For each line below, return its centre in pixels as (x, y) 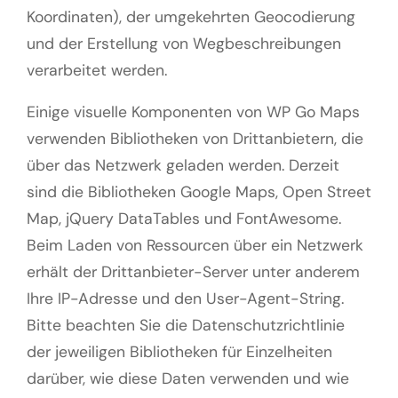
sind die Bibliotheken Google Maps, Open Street (199, 192)
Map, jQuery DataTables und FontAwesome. (184, 219)
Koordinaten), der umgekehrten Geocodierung (191, 16)
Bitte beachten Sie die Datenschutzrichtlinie (186, 326)
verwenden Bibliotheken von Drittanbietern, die (195, 139)
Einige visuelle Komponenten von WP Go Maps (193, 112)
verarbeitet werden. (97, 70)
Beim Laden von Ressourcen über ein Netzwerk (195, 246)
